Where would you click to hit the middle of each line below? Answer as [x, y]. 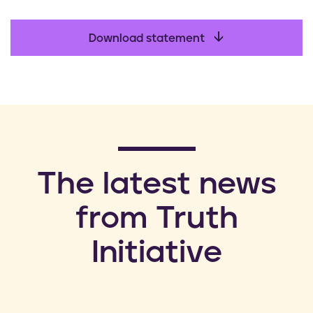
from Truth [156, 219]
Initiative [156, 253]
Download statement [148, 39]
